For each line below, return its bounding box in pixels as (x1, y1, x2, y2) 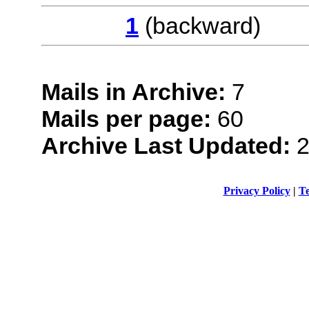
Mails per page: (41, 105, 211, 132)
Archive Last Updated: (41, 132, 290, 159)
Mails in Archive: (41, 78, 226, 105)
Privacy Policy (223, 184, 290, 197)
